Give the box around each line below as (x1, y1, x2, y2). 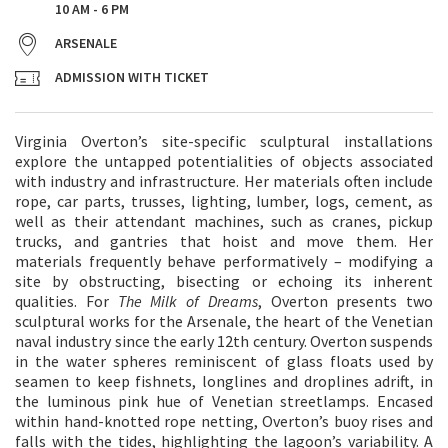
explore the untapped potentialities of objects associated (15, 151, 433, 171)
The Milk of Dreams (117, 291, 258, 311)
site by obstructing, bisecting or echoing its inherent (15, 271, 433, 291)
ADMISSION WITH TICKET (55, 68, 209, 86)
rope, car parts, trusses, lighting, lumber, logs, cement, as (15, 191, 433, 211)
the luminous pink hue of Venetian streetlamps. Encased (15, 391, 433, 411)
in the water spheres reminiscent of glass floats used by (15, 351, 433, 371)
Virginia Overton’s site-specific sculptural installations (15, 131, 433, 151)
